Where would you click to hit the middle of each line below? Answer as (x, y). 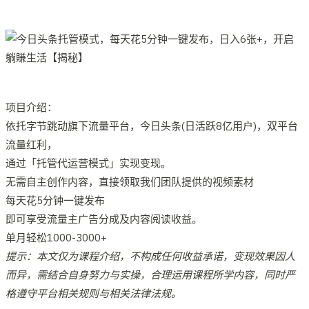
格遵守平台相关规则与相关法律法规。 (93, 293)
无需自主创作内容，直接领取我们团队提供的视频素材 (130, 181)
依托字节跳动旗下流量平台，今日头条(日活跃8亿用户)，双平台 (152, 126)
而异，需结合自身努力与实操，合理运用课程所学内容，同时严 (150, 275)
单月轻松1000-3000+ (56, 237)
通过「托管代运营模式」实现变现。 (88, 163)
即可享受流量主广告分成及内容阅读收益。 (104, 219)
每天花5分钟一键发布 (55, 200)
